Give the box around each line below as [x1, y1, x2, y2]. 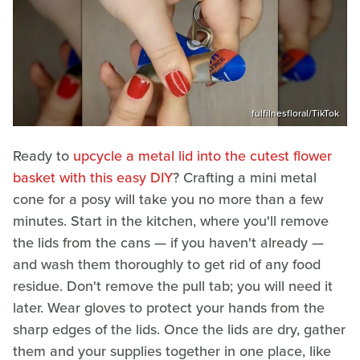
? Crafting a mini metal [173, 167, 317, 189]
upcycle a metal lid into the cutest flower [73, 145, 332, 167]
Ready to [13, 145, 73, 167]
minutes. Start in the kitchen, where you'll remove [13, 211, 329, 232]
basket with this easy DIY [13, 167, 173, 189]
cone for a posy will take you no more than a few [13, 189, 323, 211]
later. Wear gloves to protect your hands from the [13, 297, 325, 319]
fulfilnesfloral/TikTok [252, 106, 339, 121]
